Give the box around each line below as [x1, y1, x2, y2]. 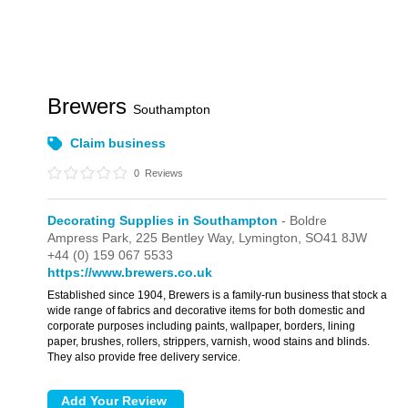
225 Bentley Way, [136, 230, 240, 245]
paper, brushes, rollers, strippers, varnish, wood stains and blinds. [47, 335, 371, 348]
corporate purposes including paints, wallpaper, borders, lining [47, 320, 356, 332]
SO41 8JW [305, 230, 368, 245]
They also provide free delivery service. [47, 351, 241, 363]
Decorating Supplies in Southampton [47, 213, 279, 228]
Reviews [142, 168, 184, 178]
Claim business [70, 136, 167, 150]
